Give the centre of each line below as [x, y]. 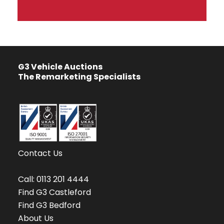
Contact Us [40, 153]
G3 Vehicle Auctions [60, 66]
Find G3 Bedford [49, 205]
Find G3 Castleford [54, 192]
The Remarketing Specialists [79, 76]
